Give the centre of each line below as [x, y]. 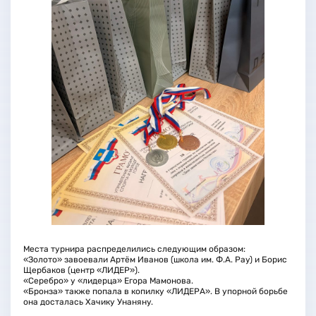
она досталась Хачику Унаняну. [88, 302]
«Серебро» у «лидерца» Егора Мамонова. [108, 280]
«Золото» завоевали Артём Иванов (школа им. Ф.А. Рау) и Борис [155, 259]
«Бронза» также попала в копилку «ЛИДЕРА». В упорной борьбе [155, 291]
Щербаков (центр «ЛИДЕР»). [81, 270]
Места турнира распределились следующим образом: [134, 249]
